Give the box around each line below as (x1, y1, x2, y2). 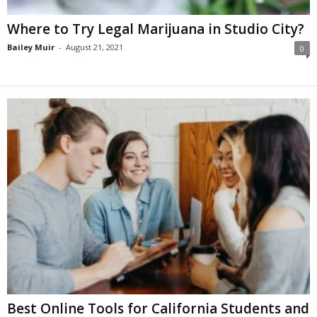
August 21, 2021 (66, 42, 123, 53)
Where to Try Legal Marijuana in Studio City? (7, 20, 304, 39)
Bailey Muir (7, 42, 54, 53)
